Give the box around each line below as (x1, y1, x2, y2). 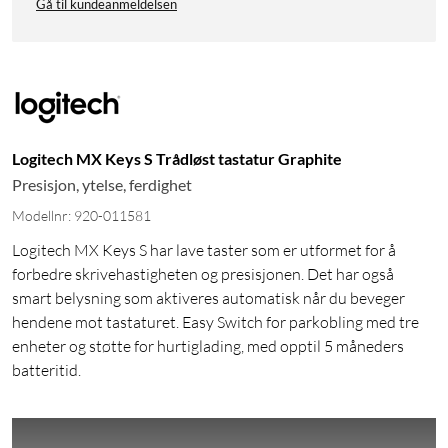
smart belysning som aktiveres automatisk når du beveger (12, 288, 405, 309)
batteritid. (12, 360, 81, 381)
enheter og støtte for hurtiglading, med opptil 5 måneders (12, 336, 404, 357)
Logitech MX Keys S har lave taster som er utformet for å (12, 240, 396, 261)
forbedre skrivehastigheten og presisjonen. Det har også (12, 264, 394, 285)
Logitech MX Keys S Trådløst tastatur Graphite (12, 149, 342, 169)
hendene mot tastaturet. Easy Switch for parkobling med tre (12, 312, 419, 333)
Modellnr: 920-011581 (12, 207, 151, 225)
